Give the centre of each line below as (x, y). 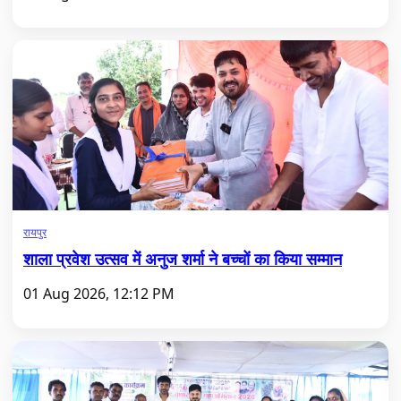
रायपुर (35, 232)
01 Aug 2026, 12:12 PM (99, 294)
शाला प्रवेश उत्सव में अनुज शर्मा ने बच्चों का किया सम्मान (183, 259)
